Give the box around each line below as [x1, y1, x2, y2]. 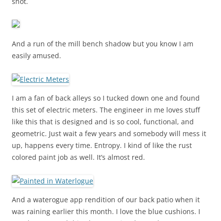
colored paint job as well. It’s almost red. [12, 152, 145, 162]
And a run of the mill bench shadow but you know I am [12, 38, 193, 48]
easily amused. [12, 50, 61, 60]
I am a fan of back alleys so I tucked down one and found [12, 93, 200, 103]
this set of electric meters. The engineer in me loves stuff [12, 105, 200, 114]
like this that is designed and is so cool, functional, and [12, 116, 194, 126]
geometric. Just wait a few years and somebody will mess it [12, 128, 206, 138]
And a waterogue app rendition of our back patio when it [12, 194, 200, 204]
